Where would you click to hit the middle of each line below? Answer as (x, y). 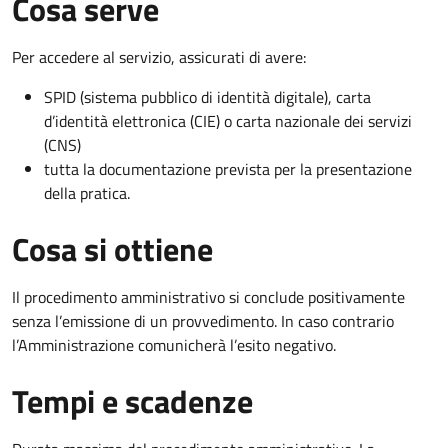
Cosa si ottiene (112, 248)
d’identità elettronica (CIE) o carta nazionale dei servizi (228, 120)
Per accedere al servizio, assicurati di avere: (159, 56)
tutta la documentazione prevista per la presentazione (228, 168)
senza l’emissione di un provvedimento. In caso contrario (203, 320)
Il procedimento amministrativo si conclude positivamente (208, 296)
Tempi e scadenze (132, 400)
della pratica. (87, 192)
